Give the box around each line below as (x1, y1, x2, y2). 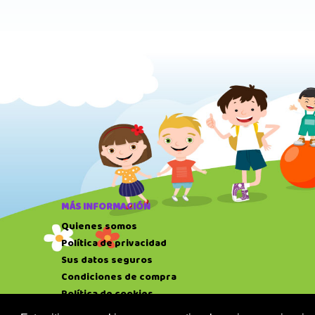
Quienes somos (61, 219, 137, 234)
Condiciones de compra (61, 269, 176, 285)
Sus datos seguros (61, 252, 153, 268)
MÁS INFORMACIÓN (61, 199, 150, 214)
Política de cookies (61, 286, 153, 302)
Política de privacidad (61, 236, 167, 251)
